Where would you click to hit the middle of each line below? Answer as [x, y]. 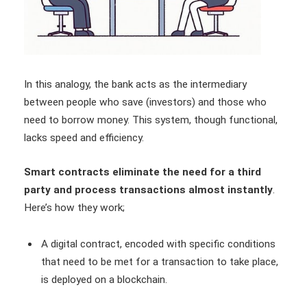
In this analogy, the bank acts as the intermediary [135, 84]
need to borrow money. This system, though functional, [151, 120]
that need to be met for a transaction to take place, [160, 262]
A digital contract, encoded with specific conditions [158, 244]
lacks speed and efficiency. [85, 137]
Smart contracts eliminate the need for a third [143, 172]
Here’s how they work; [74, 207]
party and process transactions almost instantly [148, 189]
